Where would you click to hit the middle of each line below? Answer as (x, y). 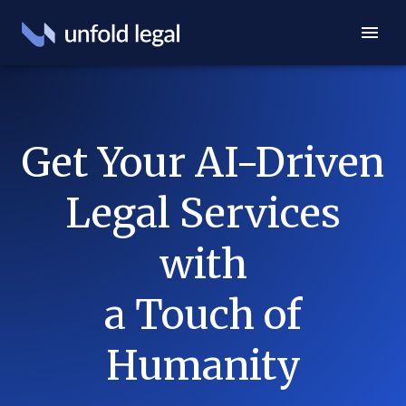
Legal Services (203, 213)
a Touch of (203, 315)
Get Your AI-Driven (203, 163)
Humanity (203, 366)
